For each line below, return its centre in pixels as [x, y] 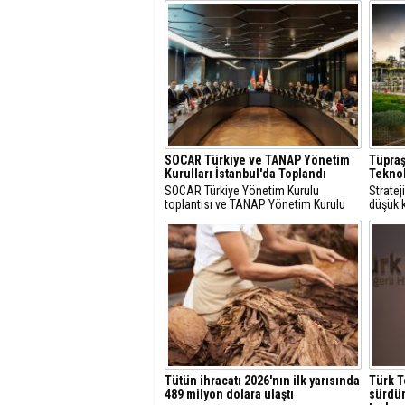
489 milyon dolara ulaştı [229, 394]
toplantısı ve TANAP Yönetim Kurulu [255, 204]
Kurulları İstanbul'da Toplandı [245, 174]
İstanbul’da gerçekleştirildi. [232, 231]
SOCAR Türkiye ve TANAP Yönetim [257, 160]
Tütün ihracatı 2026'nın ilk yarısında [262, 381]
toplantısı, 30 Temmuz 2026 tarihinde [259, 218]
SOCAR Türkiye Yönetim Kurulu [242, 191]
